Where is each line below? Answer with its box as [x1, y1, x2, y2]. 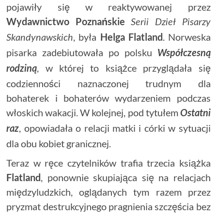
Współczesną [157, 48, 211, 58]
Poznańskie [75, 15, 125, 27]
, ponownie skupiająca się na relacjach [41, 171, 211, 183]
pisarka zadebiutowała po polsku [6, 46, 157, 58]
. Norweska [162, 31, 211, 43]
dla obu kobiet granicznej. [6, 137, 111, 149]
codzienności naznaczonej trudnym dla [6, 77, 211, 89]
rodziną [6, 63, 37, 74]
